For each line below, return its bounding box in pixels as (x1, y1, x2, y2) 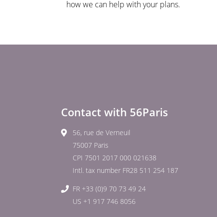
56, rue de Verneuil (73, 128, 130, 137)
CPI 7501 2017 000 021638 (73, 153, 156, 162)
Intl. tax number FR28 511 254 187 (73, 166, 178, 175)
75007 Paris (73, 140, 108, 150)
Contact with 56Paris (61, 105, 168, 119)
